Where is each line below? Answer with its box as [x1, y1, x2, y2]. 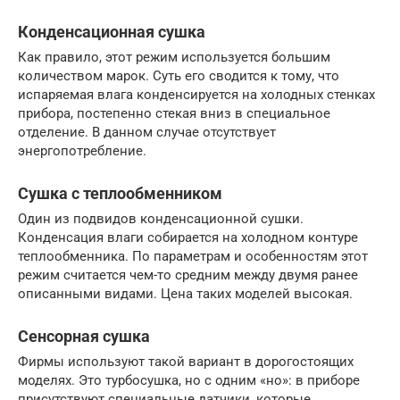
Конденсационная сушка [18, 21, 205, 41]
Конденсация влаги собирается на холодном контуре [18, 229, 358, 246]
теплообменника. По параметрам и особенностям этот [18, 247, 368, 264]
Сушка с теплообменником [18, 183, 222, 203]
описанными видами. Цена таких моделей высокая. [18, 285, 353, 302]
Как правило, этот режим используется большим [18, 48, 330, 65]
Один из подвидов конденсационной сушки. [18, 210, 304, 227]
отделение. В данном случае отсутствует [18, 123, 276, 140]
